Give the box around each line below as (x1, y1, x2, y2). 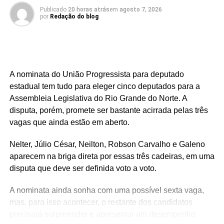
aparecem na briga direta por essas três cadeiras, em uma (9, 152, 214, 161)
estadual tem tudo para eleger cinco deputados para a (9, 82, 200, 91)
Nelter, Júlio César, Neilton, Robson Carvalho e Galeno (9, 140, 205, 149)
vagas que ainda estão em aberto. (9, 118, 129, 127)
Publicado (39, 6, 66, 13)
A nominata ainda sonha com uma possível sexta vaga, (9, 186, 204, 195)
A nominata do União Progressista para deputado (9, 70, 184, 79)
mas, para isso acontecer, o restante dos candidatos (9, 198, 192, 207)
